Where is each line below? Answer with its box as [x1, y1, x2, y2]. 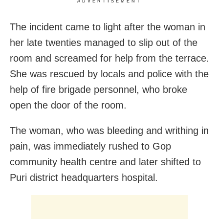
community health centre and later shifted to [10, 156, 201, 168]
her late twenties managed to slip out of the [10, 37, 197, 48]
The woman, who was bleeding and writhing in [10, 125, 209, 136]
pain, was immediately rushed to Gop [10, 141, 171, 152]
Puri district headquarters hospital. [10, 172, 158, 183]
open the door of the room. [10, 100, 127, 111]
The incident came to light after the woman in [10, 22, 205, 33]
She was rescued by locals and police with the [10, 68, 209, 80]
